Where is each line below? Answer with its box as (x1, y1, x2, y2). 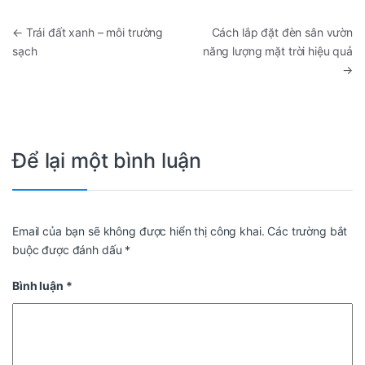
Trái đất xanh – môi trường (22, 25, 164, 40)
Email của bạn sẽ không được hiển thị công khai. (12, 223, 265, 238)
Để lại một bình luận (12, 148, 202, 174)
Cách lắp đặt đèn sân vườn (211, 25, 353, 40)
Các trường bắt (267, 223, 348, 238)
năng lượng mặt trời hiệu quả (202, 44, 353, 59)
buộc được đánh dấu (12, 242, 125, 257)
